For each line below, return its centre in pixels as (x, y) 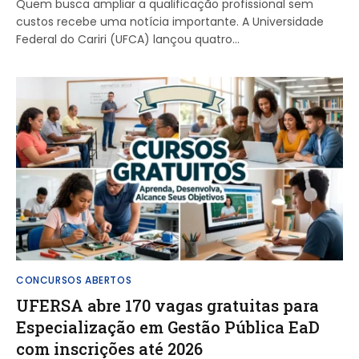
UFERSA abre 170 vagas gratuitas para (167, 305)
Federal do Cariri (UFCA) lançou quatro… (128, 39)
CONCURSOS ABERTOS (74, 280)
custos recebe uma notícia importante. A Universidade (170, 21)
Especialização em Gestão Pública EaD (168, 327)
